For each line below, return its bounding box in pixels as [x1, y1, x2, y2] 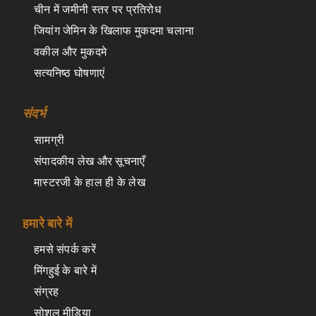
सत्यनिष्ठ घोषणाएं [34, 65, 105, 80]
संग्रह [34, 284, 59, 299]
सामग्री [34, 133, 65, 147]
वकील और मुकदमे [34, 44, 107, 59]
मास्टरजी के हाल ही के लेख [34, 175, 145, 190]
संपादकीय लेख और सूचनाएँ [34, 154, 145, 169]
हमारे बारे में [23, 215, 73, 232]
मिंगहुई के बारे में [34, 263, 97, 278]
